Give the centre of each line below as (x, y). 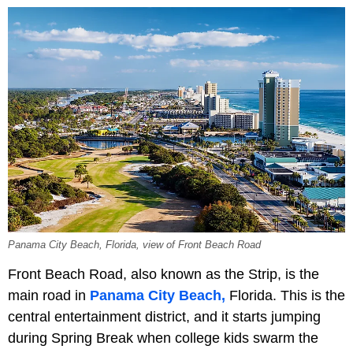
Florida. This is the (285, 296)
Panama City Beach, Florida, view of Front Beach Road (134, 245)
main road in (49, 296)
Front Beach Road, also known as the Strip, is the (163, 275)
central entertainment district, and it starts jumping (164, 317)
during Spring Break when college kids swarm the (163, 338)
